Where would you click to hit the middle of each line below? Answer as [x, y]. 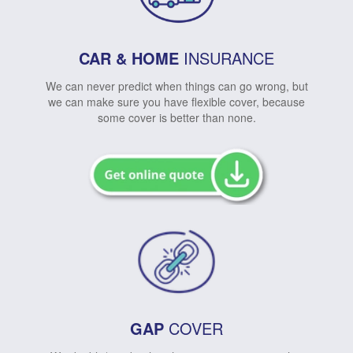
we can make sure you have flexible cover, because [176, 102]
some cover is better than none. [176, 118]
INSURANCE [227, 58]
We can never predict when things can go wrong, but [176, 86]
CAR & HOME [129, 58]
